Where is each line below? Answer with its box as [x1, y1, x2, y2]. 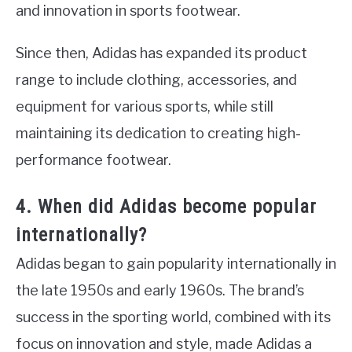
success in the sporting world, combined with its [16, 309, 331, 326]
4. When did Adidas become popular [16, 196, 317, 218]
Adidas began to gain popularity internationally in [16, 255, 336, 273]
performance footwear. [16, 152, 171, 169]
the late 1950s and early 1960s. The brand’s [16, 282, 304, 299]
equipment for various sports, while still [16, 98, 273, 115]
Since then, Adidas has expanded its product [16, 45, 307, 62]
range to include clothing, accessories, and [16, 71, 297, 89]
